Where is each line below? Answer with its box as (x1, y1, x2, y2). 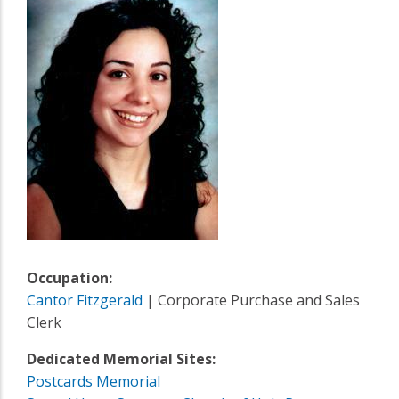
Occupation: (27, 267, 112, 288)
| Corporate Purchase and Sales (142, 289, 360, 310)
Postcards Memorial (27, 370, 160, 391)
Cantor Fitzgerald (27, 289, 142, 310)
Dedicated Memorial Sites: (27, 348, 216, 369)
